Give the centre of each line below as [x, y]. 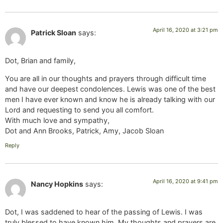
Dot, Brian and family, [40, 61]
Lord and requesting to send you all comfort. [79, 110]
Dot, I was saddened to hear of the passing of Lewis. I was [104, 212]
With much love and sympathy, [57, 120]
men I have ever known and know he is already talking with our [110, 99]
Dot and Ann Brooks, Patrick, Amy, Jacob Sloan [84, 130]
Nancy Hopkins [57, 184]
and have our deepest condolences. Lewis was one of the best [110, 89]
